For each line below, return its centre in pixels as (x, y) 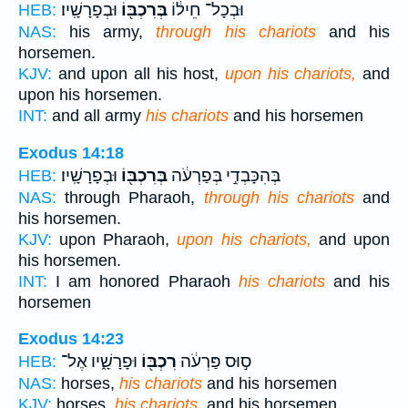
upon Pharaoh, (115, 239)
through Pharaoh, (130, 197)
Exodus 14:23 (71, 339)
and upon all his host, (138, 74)
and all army (97, 116)
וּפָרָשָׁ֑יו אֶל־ (99, 362)
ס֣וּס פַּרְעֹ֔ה (214, 362)
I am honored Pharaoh (143, 281)
